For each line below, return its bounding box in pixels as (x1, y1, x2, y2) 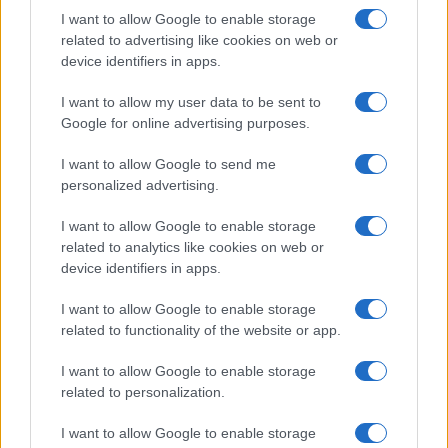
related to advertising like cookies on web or (61, 31, 338, 48)
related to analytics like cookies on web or (61, 238, 324, 255)
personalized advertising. (61, 176, 219, 193)
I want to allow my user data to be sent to (61, 93, 321, 110)
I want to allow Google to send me (61, 155, 276, 172)
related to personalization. (61, 383, 225, 400)
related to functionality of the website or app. (61, 321, 341, 338)
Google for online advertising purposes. (61, 114, 310, 131)
